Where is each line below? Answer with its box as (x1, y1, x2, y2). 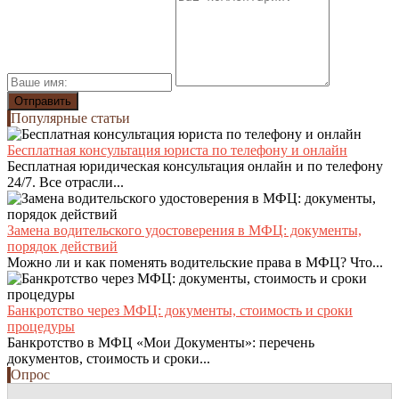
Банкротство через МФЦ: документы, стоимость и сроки (7, 302, 353, 318)
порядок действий (7, 238, 118, 254)
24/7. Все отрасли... (7, 174, 124, 190)
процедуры (7, 318, 75, 334)
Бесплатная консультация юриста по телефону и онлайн (7, 142, 347, 158)
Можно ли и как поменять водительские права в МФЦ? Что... (7, 254, 383, 270)
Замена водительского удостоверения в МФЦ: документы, (7, 222, 362, 238)
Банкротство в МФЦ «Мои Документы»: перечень (7, 334, 314, 350)
